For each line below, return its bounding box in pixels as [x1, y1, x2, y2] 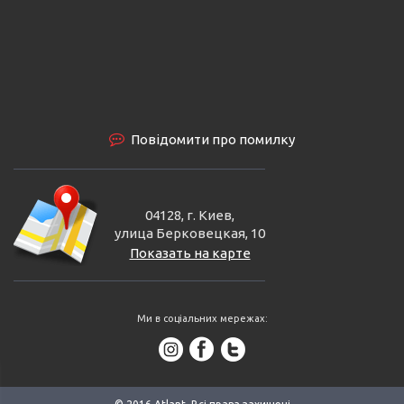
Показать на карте [129, 244, 251, 261]
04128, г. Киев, [145, 207, 234, 223]
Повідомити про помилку [131, 131, 295, 147]
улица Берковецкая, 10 [115, 225, 265, 241]
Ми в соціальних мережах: [136, 312, 268, 324]
